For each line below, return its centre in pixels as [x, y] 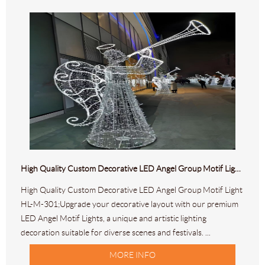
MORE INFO [132, 255]
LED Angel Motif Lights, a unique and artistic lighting [114, 219]
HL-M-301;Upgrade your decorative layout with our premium [130, 204]
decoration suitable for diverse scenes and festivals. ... [116, 233]
